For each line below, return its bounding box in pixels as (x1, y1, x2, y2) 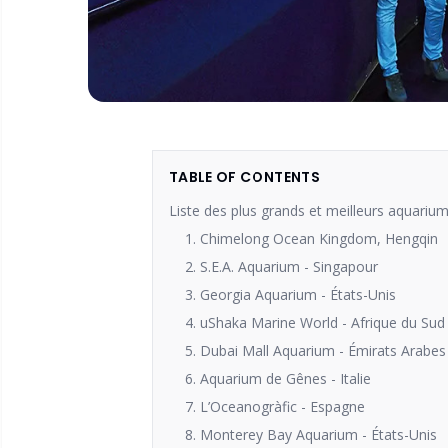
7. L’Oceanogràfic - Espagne (185, 397, 365, 416)
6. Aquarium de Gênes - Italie (185, 369, 371, 388)
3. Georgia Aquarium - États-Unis (185, 285, 396, 304)
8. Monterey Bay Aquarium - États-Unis (185, 425, 437, 444)
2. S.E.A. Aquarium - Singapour (185, 257, 378, 276)
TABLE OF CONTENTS (169, 167, 320, 187)
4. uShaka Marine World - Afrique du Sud (185, 313, 445, 332)
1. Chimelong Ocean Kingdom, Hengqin (185, 229, 438, 248)
